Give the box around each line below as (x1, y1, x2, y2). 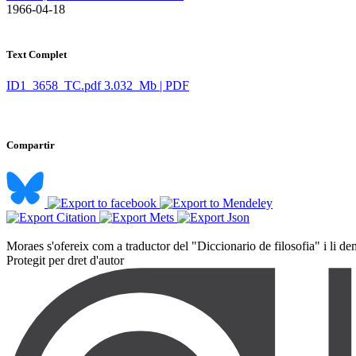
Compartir (6, 139, 55, 152)
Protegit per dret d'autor (6, 253, 124, 268)
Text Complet (6, 48, 67, 60)
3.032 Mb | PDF (104, 79, 189, 93)
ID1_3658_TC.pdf (6, 79, 101, 93)
